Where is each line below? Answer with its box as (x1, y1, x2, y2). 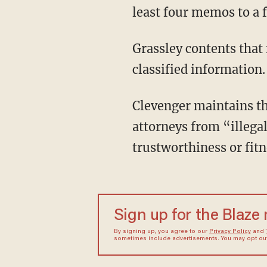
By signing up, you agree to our (113, 229, 209, 235)
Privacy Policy (209, 229, 251, 235)
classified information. (132, 62, 265, 77)
